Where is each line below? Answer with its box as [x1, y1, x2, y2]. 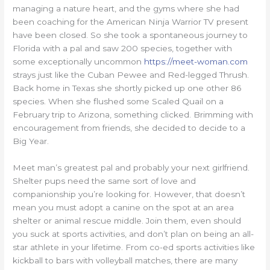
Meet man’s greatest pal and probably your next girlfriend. [13, 163, 250, 173]
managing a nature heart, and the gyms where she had [13, 4, 240, 14]
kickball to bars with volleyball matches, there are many [13, 256, 238, 266]
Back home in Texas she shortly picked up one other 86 [13, 83, 242, 93]
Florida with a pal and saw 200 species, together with [13, 43, 233, 54]
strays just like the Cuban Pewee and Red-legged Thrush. [13, 70, 250, 80]
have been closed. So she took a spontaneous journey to [13, 30, 248, 40]
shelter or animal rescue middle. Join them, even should [13, 216, 242, 226]
